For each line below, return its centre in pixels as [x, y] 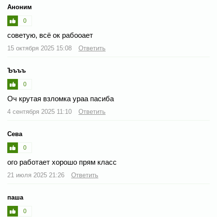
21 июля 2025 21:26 [37, 175]
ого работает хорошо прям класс [62, 162]
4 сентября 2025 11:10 [40, 111]
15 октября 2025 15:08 [40, 48]
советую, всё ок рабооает [50, 35]
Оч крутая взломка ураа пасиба [61, 98]
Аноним [20, 7]
